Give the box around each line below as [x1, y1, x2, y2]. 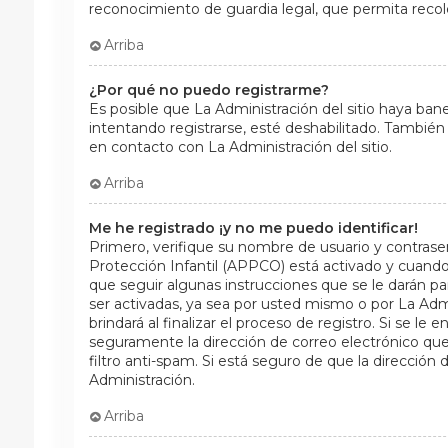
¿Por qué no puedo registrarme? [88, 80, 329, 99]
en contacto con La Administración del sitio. [88, 137, 392, 156]
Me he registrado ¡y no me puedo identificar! [88, 218, 418, 237]
